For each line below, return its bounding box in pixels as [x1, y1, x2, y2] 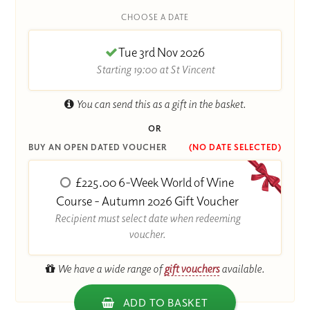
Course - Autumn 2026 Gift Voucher [55, 192, 239, 209]
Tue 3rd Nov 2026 [118, 44, 205, 61]
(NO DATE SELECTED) [188, 141, 282, 152]
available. [219, 261, 264, 275]
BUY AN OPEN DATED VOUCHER [28, 141, 168, 152]
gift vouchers [164, 261, 219, 275]
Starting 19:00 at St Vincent [95, 62, 215, 77]
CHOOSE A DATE [121, 12, 189, 23]
